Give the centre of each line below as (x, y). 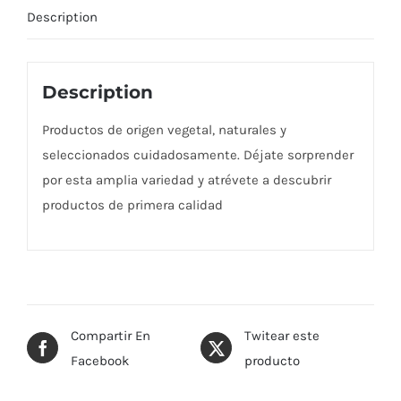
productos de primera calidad (132, 205)
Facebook (100, 360)
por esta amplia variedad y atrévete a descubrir (186, 180)
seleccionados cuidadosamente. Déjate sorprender (197, 155)
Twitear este (282, 335)
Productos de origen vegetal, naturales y (164, 130)
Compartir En (111, 335)
